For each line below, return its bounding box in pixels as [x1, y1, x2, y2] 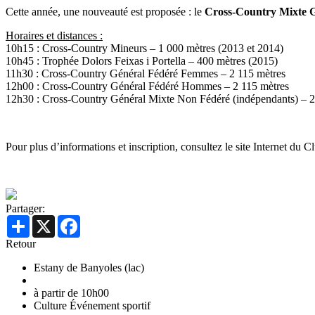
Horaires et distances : [6, 30, 103, 42]
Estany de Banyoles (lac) [34, 262, 144, 274]
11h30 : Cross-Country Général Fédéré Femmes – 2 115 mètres [6, 67, 285, 80]
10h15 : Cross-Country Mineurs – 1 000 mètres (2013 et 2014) [6, 42, 283, 55]
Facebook [80, 214, 124, 227]
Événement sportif [70, 300, 150, 312]
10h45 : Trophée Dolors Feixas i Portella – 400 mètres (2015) [6, 55, 278, 67]
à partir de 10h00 [34, 287, 109, 300]
